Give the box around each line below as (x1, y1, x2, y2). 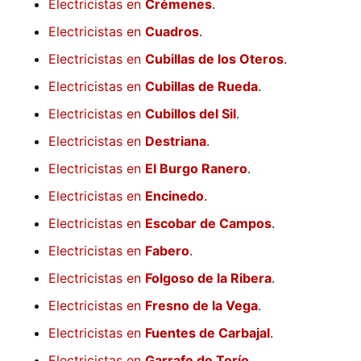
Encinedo (145, 188, 204, 205)
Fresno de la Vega (145, 297, 258, 314)
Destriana (145, 133, 206, 150)
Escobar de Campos (145, 215, 272, 232)
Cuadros (145, 23, 199, 40)
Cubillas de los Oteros (145, 51, 284, 68)
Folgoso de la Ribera (145, 270, 272, 287)
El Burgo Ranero (145, 160, 247, 177)
